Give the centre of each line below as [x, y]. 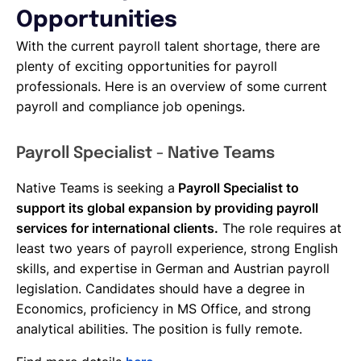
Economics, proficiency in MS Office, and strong [164, 309]
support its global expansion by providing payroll [167, 208]
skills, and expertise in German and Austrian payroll [173, 268]
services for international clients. [117, 228]
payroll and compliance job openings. [131, 106]
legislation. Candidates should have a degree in [160, 288]
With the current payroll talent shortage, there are [168, 46]
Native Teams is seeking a [95, 188]
